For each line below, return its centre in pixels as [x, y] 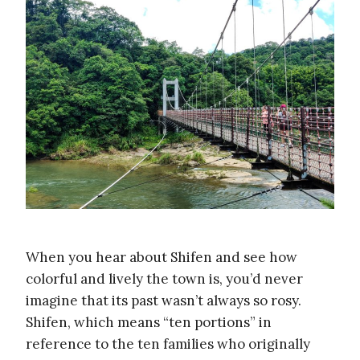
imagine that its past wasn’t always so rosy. [164, 300]
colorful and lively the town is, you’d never [164, 278]
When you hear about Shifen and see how [162, 257]
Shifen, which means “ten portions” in [149, 322]
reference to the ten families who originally [168, 344]
